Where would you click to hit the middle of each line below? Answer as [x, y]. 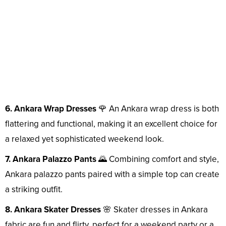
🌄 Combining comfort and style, [158, 159]
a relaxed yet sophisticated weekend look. [84, 139]
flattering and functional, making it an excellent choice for [111, 124]
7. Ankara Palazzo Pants [51, 159]
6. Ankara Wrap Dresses [51, 109]
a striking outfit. [34, 190]
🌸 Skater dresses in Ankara [154, 210]
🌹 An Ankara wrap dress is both [158, 109]
